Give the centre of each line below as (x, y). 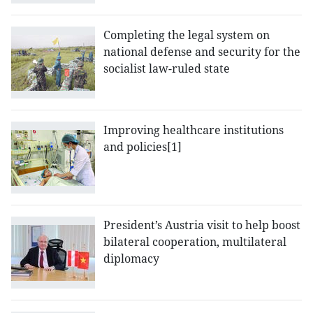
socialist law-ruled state (167, 69)
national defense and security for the (202, 52)
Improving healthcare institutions (194, 130)
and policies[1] (143, 147)
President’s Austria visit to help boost (202, 225)
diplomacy (131, 259)
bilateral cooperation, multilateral (195, 242)
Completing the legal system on (187, 35)
